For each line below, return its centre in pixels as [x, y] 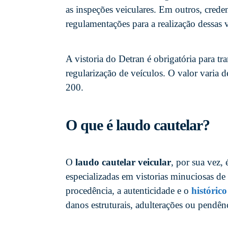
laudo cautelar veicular [123, 162]
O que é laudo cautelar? [138, 125]
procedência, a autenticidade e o [129, 190]
